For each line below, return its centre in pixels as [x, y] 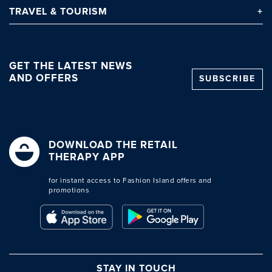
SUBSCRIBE [227, 79]
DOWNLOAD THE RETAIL [113, 146]
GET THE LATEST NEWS [71, 67]
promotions [69, 191]
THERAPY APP [87, 158]
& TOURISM [79, 12]
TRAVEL [30, 12]
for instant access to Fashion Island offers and [130, 181]
